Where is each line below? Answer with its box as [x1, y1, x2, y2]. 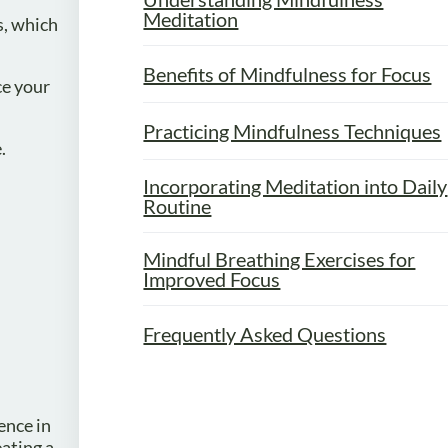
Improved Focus [143, 266, 281, 291]
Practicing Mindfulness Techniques [143, 118, 442, 143]
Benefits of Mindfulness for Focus [143, 61, 432, 86]
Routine [143, 193, 212, 218]
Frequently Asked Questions [143, 321, 387, 346]
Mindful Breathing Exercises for [143, 246, 416, 271]
